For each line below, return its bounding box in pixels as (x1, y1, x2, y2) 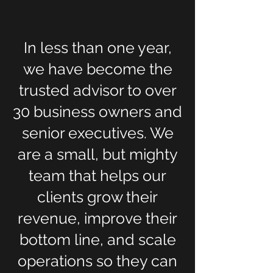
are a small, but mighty (17, 145, 178, 163)
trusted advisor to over (18, 81, 177, 99)
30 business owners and (13, 102, 182, 121)
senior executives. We (21, 124, 174, 142)
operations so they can (18, 252, 177, 270)
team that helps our (29, 166, 166, 185)
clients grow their (37, 188, 158, 206)
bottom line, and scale (19, 230, 176, 249)
